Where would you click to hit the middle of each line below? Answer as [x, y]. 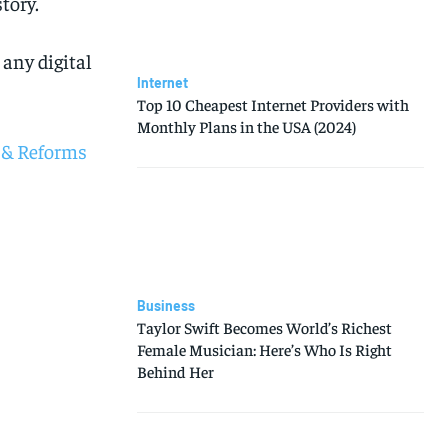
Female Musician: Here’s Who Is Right [264, 349]
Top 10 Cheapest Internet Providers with [272, 103]
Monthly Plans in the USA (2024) [246, 125]
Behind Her [175, 371]
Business [165, 306]
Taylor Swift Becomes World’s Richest [264, 327]
